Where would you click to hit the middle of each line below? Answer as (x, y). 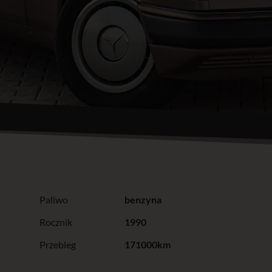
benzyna (143, 199)
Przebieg (57, 244)
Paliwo (53, 199)
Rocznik (56, 222)
